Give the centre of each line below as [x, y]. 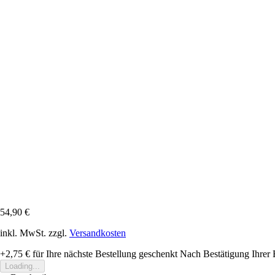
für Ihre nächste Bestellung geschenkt [104, 254]
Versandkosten [98, 233]
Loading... [22, 266]
